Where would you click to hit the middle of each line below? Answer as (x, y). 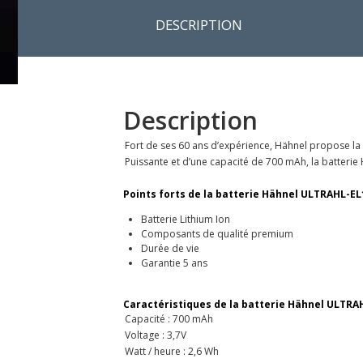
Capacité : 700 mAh (169, 318)
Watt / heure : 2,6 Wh (172, 351)
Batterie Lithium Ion (185, 219)
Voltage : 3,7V (156, 335)
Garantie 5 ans (174, 263)
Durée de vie (170, 248)
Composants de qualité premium (217, 233)
